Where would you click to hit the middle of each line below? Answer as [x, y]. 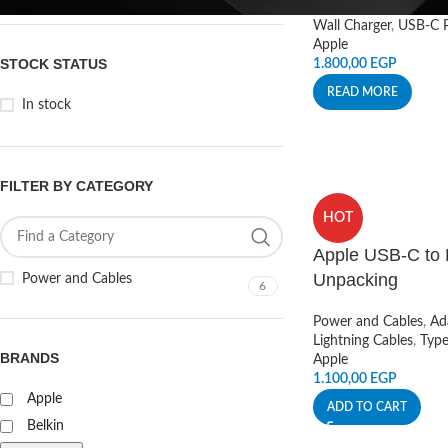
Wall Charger [351, 26]
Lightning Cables [362, 341]
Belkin [45, 426]
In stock [46, 105]
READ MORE [362, 92]
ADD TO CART [366, 407]
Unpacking [355, 280]
